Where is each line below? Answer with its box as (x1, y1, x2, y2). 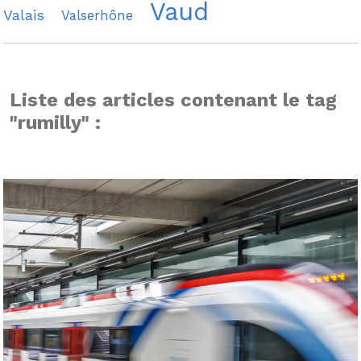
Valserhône (61, 7, 133, 23)
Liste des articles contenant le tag (10, 89, 337, 111)
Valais (3, 6, 44, 23)
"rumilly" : (10, 111, 101, 134)
